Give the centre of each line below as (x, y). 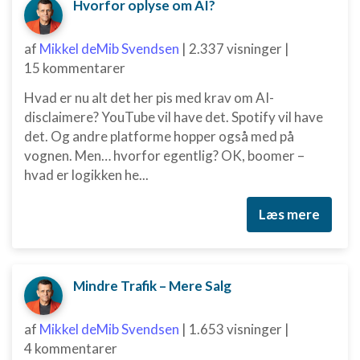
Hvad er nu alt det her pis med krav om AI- (149, 98)
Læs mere (289, 214)
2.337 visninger (235, 49)
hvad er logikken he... (86, 175)
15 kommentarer (75, 68)
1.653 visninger (235, 329)
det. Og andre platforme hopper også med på (159, 136)
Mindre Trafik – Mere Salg (152, 286)
